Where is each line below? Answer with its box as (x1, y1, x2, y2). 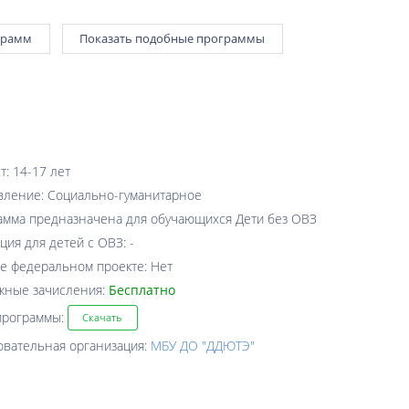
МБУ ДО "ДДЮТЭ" (150, 336, 255, 354)
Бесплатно (108, 280, 175, 299)
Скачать (82, 310, 122, 325)
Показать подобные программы (79, 30, 265, 47)
